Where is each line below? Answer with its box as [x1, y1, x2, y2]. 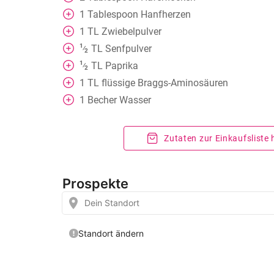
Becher [87, 94, 117, 106]
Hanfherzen [141, 9, 191, 20]
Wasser [119, 94, 151, 106]
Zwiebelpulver [102, 26, 161, 37]
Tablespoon [87, 9, 138, 20]
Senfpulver [105, 43, 152, 54]
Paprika [105, 60, 138, 72]
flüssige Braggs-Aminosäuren [102, 77, 228, 89]
